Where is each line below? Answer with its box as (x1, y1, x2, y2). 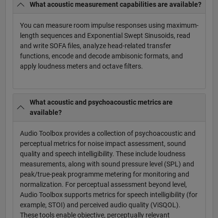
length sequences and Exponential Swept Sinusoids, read (19, 32, 190, 40)
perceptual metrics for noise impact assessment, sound (19, 139, 186, 147)
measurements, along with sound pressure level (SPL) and (19, 160, 194, 168)
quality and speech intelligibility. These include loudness (19, 149, 185, 158)
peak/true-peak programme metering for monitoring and (19, 170, 189, 178)
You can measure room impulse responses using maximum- (19, 21, 199, 30)
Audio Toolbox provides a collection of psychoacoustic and (19, 129, 196, 137)
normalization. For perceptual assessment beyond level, (19, 180, 187, 188)
